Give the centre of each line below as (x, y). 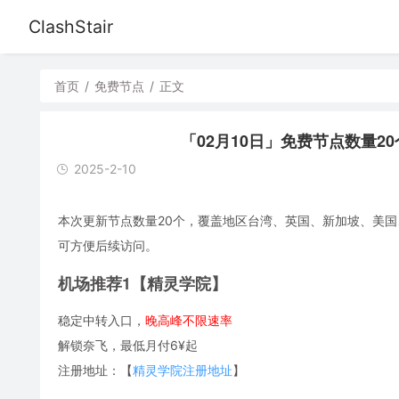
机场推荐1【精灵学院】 (142, 283)
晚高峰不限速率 (188, 320)
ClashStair (71, 27)
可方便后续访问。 (107, 245)
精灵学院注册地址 (182, 370)
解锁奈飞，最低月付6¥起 (127, 345)
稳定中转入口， (101, 320)
